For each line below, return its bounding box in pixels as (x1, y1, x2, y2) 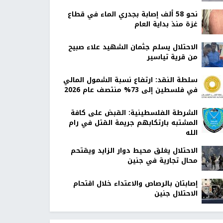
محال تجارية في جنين (127, 154, 198, 167)
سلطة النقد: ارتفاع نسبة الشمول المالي (63, 74, 198, 87)
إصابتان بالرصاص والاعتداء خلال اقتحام (73, 177, 198, 190)
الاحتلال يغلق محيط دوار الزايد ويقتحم (70, 144, 198, 157)
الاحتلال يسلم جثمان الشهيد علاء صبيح (68, 41, 198, 54)
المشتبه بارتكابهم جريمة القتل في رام (68, 116, 198, 129)
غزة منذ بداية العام (134, 18, 198, 31)
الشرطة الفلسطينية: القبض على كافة (70, 107, 198, 119)
